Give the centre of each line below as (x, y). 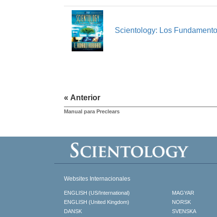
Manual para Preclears (92, 112)
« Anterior (82, 98)
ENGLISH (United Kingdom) (97, 202)
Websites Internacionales (97, 179)
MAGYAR (183, 193)
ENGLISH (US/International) (97, 193)
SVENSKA (184, 211)
